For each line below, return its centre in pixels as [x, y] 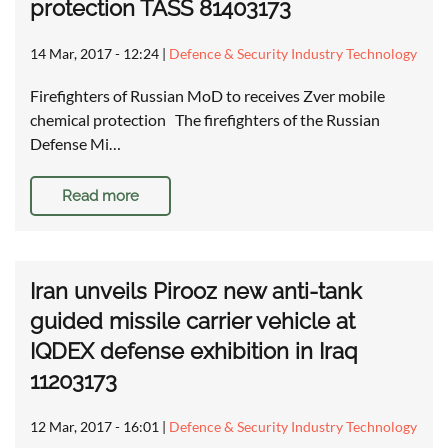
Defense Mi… [75, 144]
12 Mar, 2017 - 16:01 [94, 427]
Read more [100, 196]
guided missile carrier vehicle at [192, 321]
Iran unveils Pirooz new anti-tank [196, 291]
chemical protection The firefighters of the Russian [205, 120]
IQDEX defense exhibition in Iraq [194, 351]
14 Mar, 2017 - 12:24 [94, 54]
